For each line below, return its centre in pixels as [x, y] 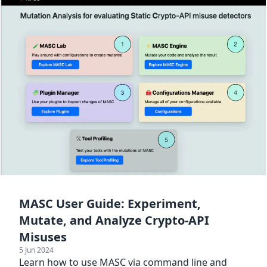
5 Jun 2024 [36, 250]
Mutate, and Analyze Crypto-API [114, 221]
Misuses [43, 237]
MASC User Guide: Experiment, [110, 204]
